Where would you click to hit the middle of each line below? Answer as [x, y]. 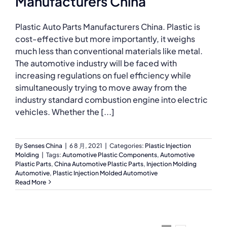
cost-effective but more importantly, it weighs [105, 39]
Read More [31, 182]
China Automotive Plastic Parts [99, 164]
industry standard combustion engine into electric [111, 99]
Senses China [43, 145]
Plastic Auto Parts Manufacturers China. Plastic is [108, 26]
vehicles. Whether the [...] [65, 111]
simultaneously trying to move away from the [101, 87]
